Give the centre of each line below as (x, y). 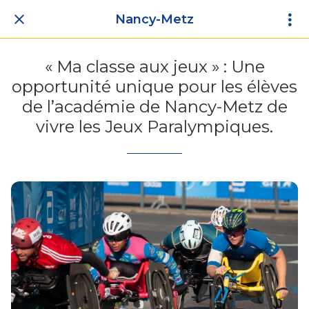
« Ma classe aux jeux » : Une (154, 67)
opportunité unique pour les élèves (154, 87)
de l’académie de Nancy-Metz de (154, 107)
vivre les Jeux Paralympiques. (154, 127)
